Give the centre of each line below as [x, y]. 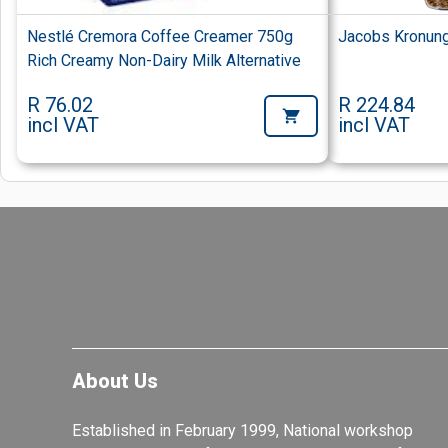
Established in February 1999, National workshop [242, 430]
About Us [115, 380]
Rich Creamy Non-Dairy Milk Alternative [164, 61]
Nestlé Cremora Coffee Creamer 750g [160, 37]
